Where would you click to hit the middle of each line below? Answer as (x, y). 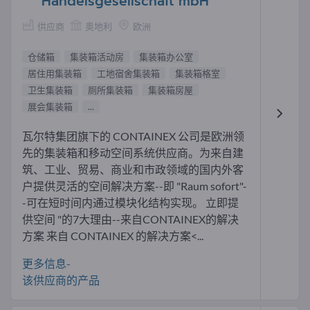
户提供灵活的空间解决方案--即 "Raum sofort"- (135, 186)
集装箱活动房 (97, 57)
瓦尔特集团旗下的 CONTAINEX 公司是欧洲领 (133, 136)
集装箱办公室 (166, 57)
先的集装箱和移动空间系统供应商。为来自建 (133, 153)
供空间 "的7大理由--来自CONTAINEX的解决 (130, 219)
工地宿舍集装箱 (128, 74)
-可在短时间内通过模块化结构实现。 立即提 (130, 203)
